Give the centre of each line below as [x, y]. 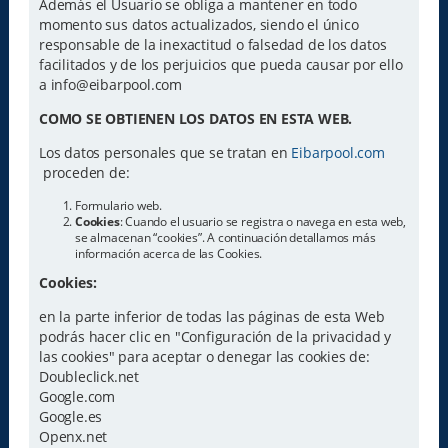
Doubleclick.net [88, 376]
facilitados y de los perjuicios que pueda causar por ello [220, 64]
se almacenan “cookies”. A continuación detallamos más [225, 237]
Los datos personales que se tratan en [165, 153]
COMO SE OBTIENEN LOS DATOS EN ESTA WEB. [195, 118]
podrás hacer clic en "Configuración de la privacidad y [215, 336]
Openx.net [73, 436]
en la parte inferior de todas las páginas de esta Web [211, 316]
